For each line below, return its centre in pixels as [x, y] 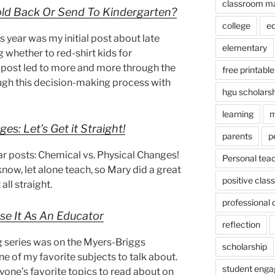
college [236, 26]
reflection [241, 225]
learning [238, 114]
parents [237, 136]
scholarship [244, 247]
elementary [244, 48]
